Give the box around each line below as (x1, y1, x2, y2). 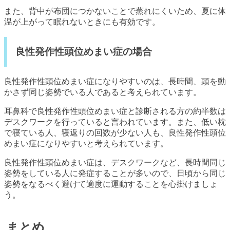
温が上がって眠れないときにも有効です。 (4, 17, 160, 26)
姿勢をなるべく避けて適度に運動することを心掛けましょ (4, 180, 218, 189)
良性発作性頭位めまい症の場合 (15, 46, 152, 57)
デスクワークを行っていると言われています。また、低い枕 (4, 118, 226, 127)
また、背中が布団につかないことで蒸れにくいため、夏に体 (4, 6, 226, 15)
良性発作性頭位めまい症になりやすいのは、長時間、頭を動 (4, 77, 226, 86)
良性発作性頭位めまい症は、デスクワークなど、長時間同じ (4, 158, 226, 167)
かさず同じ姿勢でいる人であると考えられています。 (4, 88, 201, 97)
